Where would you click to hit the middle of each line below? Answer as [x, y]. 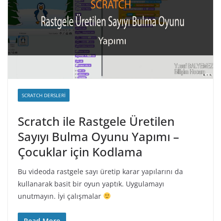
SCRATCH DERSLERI [44, 95]
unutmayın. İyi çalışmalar [60, 196]
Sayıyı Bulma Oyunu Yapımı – [98, 136]
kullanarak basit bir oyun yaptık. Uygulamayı [91, 184]
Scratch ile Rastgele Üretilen [96, 121]
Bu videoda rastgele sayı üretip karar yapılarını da [100, 171]
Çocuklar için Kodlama [80, 151]
